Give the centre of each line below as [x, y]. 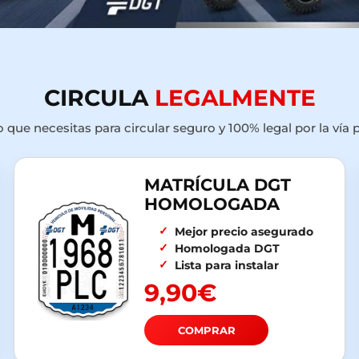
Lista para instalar [226, 266]
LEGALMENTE [235, 98]
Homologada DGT [227, 249]
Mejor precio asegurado [244, 232]
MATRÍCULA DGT [218, 185]
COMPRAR [206, 331]
